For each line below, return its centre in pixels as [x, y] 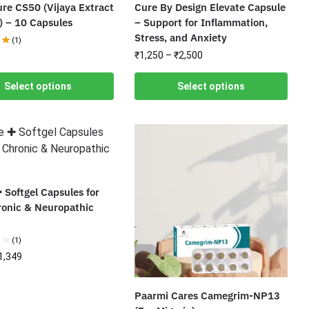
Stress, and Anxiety [181, 38]
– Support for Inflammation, [201, 23]
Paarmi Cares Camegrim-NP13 [208, 295]
